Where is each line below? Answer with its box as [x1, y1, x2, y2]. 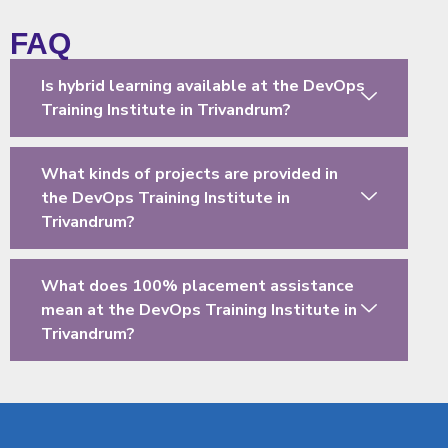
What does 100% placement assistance [41, 275, 354, 298]
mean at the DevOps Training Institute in [41, 299, 357, 322]
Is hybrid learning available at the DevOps [41, 75, 365, 98]
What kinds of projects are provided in [41, 163, 338, 186]
